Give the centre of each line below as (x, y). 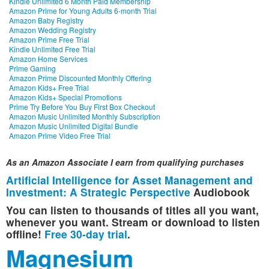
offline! (25, 234)
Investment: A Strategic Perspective (98, 192)
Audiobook (222, 192)
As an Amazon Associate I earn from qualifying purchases (125, 162)
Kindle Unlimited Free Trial (52, 49)
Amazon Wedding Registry (53, 29)
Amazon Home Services (48, 58)
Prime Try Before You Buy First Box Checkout (82, 106)
